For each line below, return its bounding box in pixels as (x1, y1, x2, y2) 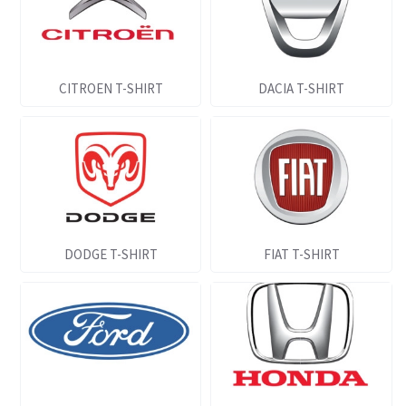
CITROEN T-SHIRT (58, 80, 163, 98)
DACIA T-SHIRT (258, 80, 345, 98)
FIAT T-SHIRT (263, 245, 340, 263)
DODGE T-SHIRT (63, 245, 158, 263)
